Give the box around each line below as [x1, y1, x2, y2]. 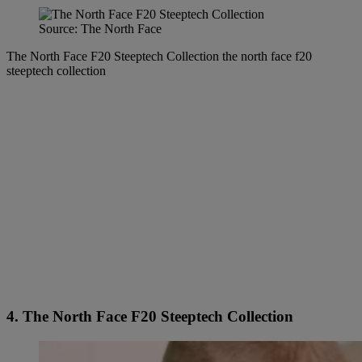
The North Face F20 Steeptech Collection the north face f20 [6, 48, 312, 63]
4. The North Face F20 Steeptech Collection [6, 308, 293, 326]
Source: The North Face [39, 21, 162, 36]
